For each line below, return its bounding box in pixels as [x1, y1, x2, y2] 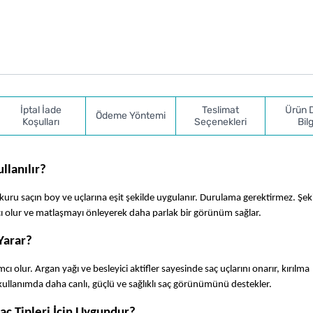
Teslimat [202, 103, 240, 116]
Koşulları [22, 115, 59, 128]
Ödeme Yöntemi [95, 110, 166, 122]
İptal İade [20, 103, 61, 116]
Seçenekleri [194, 115, 247, 128]
